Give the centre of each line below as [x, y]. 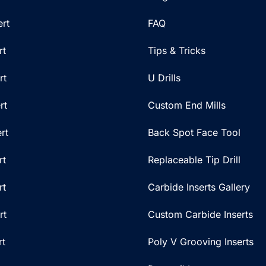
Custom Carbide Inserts [200, 214]
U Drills [164, 77]
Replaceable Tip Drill [194, 159]
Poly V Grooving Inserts [201, 241]
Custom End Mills [187, 105]
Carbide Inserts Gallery [199, 187]
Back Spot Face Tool [194, 132]
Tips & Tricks [177, 50]
